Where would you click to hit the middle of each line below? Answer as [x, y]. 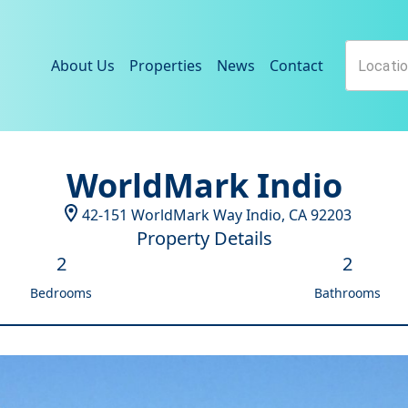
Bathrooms [347, 293]
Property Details [204, 238]
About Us [83, 66]
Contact [296, 66]
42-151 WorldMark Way [162, 215]
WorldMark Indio [204, 185]
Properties [166, 66]
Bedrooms [61, 293]
